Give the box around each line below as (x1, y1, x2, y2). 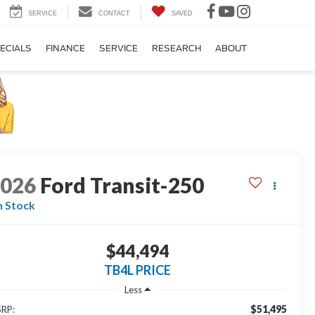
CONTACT (98, 10, 130, 18)
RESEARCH (152, 43, 201, 54)
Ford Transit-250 (40, 172, 205, 198)
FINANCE (46, 43, 85, 54)
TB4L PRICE (104, 262, 171, 278)
